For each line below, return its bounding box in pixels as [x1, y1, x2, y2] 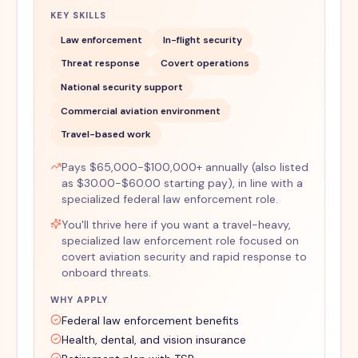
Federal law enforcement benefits [61, 313, 239, 328]
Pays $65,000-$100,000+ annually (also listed [61, 160, 308, 175]
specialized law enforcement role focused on [61, 233, 299, 249]
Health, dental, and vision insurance [61, 332, 246, 348]
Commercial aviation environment [60, 104, 221, 117]
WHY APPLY [50, 294, 109, 306]
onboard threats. [61, 265, 151, 280]
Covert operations [160, 57, 249, 70]
